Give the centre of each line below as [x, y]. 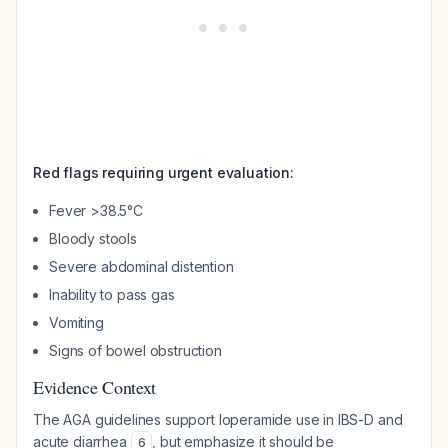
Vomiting [76, 322]
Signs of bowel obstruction [135, 350]
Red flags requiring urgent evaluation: [163, 172]
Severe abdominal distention [141, 266]
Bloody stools [93, 238]
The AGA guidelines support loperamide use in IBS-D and [218, 419]
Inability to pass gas [112, 294]
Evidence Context [95, 387]
